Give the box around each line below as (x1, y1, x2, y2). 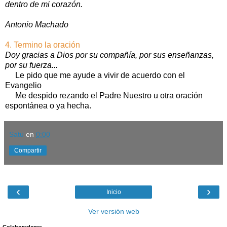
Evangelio (5, 81, 42, 90)
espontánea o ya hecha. (5, 101, 91, 110)
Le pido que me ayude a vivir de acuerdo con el (5, 70, 185, 80)
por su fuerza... (5, 60, 58, 69)
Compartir (14, 146, 42, 154)
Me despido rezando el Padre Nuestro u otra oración (5, 91, 203, 100)
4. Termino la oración (5, 40, 86, 49)
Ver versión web (88, 207, 139, 215)
